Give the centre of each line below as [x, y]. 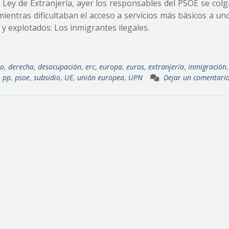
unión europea [101, 77]
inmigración [207, 67]
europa [111, 67]
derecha [21, 67]
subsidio [47, 77]
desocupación [60, 67]
